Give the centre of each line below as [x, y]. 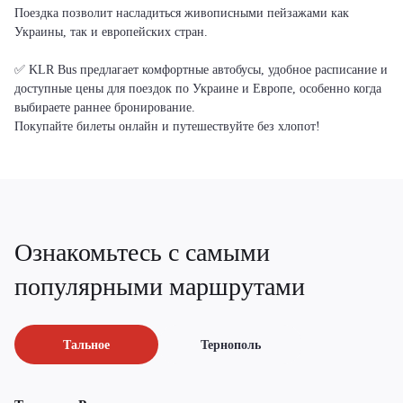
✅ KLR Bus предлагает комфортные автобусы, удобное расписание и [201, 70]
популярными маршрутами [160, 287]
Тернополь [230, 345]
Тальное [86, 345]
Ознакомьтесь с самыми [142, 253]
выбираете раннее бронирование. [105, 107]
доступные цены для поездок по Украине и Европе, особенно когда [198, 89]
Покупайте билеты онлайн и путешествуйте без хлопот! [167, 126]
